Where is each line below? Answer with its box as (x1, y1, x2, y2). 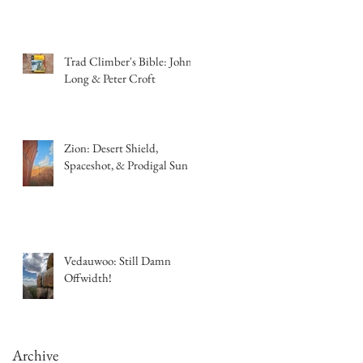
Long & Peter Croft (64, 70, 156, 86)
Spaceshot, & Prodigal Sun (64, 156, 188, 173)
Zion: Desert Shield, (64, 139, 158, 156)
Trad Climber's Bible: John (64, 53, 192, 69)
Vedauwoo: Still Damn (64, 252, 171, 268)
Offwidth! (64, 269, 112, 285)
